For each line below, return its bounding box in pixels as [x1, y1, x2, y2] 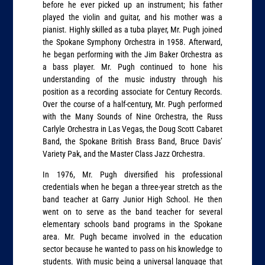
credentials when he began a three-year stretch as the [43, 182, 222, 192]
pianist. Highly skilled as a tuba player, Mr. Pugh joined [43, 24, 222, 34]
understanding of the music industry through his [43, 74, 222, 84]
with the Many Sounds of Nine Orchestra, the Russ [43, 111, 222, 121]
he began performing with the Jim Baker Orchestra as [43, 49, 222, 59]
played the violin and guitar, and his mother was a [43, 12, 222, 22]
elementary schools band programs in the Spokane [43, 219, 222, 230]
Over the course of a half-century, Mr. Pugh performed [43, 99, 222, 109]
